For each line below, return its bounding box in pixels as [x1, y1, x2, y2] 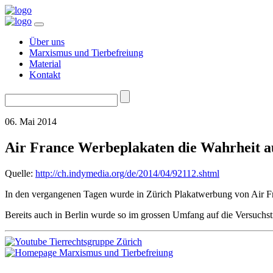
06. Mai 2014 [5, 116, 57, 127]
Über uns [29, 37, 65, 47]
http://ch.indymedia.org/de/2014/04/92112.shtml [35, 168, 219, 179]
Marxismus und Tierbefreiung [29, 48, 143, 58]
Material [29, 58, 61, 69]
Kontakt [29, 69, 60, 80]
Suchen [4, 90, 33, 100]
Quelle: [5, 168, 35, 179]
